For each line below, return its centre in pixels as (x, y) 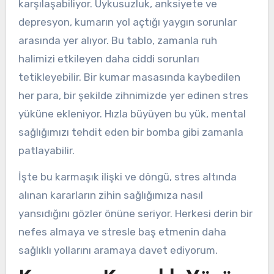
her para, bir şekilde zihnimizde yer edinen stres (133, 96)
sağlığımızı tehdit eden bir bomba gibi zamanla (131, 132)
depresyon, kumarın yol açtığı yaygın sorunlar (127, 22)
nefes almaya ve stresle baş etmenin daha (122, 232)
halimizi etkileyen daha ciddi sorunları (109, 59)
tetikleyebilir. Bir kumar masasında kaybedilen (129, 77)
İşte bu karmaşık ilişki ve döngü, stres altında (127, 177)
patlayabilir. (46, 151)
